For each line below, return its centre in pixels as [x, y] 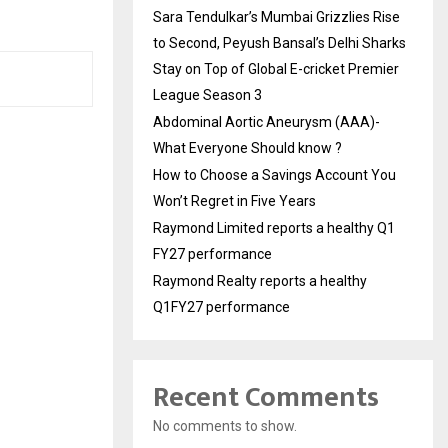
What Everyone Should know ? [247, 148]
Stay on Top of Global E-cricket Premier [276, 69]
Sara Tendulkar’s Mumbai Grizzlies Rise [276, 17]
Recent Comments [266, 398]
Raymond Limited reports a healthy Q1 [274, 228]
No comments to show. [225, 426]
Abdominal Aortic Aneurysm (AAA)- [266, 122]
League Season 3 [207, 95]
